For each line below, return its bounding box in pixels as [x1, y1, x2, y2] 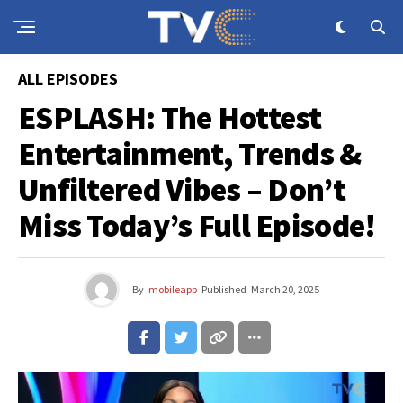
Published [201, 282, 246, 296]
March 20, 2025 [251, 282, 319, 296]
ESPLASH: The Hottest [18, 97, 322, 138]
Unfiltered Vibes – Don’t [18, 169, 345, 210]
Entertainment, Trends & [18, 133, 362, 174]
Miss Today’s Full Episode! [18, 205, 376, 246]
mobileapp [148, 282, 197, 296]
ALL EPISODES [18, 68, 118, 89]
